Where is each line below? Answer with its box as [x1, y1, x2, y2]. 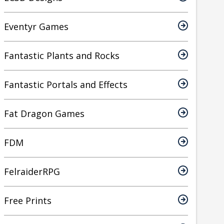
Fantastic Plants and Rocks [4, 49, 119, 62]
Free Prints [4, 194, 51, 207]
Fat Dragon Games [4, 107, 84, 120]
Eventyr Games [4, 20, 68, 33]
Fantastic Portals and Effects [4, 78, 127, 91]
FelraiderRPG [4, 165, 60, 178]
